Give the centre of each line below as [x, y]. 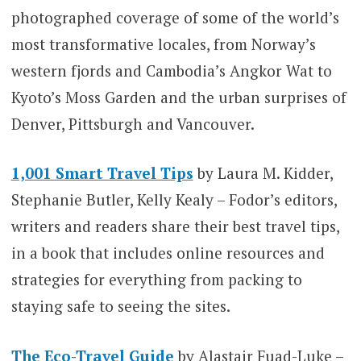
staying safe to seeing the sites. [120, 306]
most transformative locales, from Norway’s [163, 44]
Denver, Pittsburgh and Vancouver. [133, 123]
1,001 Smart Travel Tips [102, 173]
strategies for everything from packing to [156, 280]
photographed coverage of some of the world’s [175, 17]
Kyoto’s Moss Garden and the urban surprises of [178, 97]
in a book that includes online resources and [168, 253]
